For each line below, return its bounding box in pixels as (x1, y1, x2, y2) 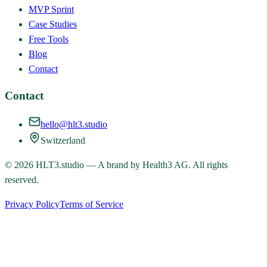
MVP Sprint (29, 4, 74, 14)
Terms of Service (60, 199, 123, 210)
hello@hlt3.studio (41, 119, 107, 130)
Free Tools (29, 33, 69, 44)
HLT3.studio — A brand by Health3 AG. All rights (33, 160, 228, 170)
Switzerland (41, 135, 85, 146)
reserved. (5, 175, 39, 185)
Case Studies (29, 18, 77, 29)
